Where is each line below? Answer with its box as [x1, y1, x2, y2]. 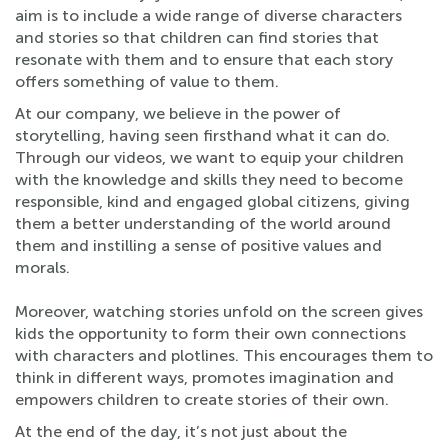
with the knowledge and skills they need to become [15, 170, 403, 189]
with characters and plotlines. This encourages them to [15, 346, 433, 365]
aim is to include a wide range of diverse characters [15, 6, 402, 25]
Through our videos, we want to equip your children [15, 148, 404, 167]
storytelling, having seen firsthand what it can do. [15, 126, 390, 145]
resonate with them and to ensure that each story [15, 50, 393, 69]
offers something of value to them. [15, 72, 279, 91]
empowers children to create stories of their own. [15, 390, 389, 409]
